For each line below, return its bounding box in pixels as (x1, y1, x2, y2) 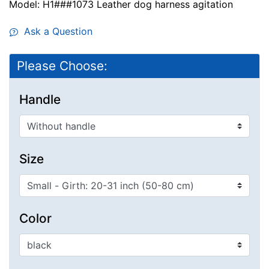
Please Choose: (17, 58, 107, 74)
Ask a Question (18, 25, 92, 38)
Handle (19, 92, 61, 107)
